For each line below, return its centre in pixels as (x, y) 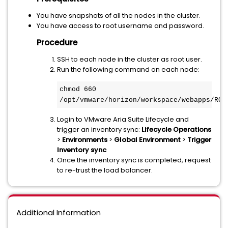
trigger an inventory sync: (99, 130)
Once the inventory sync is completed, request (134, 160)
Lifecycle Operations (176, 130)
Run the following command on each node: (128, 69)
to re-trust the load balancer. (105, 170)
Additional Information (59, 212)
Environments (85, 140)
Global (126, 140)
